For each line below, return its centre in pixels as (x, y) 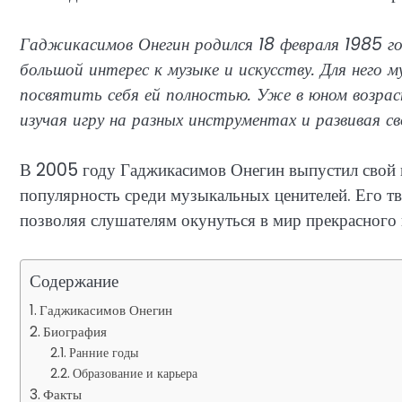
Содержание (74, 281)
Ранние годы (103, 352)
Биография (75, 331)
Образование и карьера (135, 373)
